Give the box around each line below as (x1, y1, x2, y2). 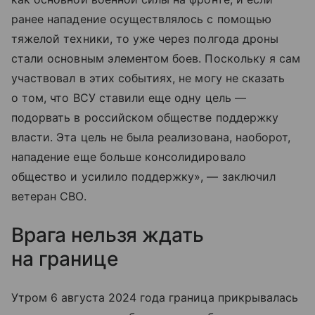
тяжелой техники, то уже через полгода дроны (11, 32, 279, 46)
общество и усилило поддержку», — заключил (11, 169, 276, 184)
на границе (11, 247, 118, 271)
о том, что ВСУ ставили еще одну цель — (11, 91, 246, 105)
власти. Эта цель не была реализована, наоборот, (11, 130, 291, 145)
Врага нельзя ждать (11, 223, 204, 247)
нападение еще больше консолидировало (11, 150, 246, 165)
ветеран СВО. (11, 189, 86, 204)
